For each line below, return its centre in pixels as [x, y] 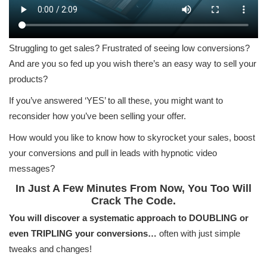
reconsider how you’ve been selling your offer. [97, 116]
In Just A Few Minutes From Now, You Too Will [133, 189]
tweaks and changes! [50, 249]
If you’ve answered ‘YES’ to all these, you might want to [116, 101]
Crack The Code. [133, 201]
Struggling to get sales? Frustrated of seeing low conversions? [129, 48]
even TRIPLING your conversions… [83, 234]
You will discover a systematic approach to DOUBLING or [129, 218]
